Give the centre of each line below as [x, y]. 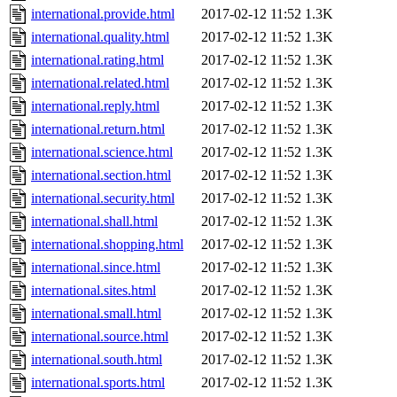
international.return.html [98, 129]
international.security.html [103, 198]
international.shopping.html [107, 245]
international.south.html [97, 360]
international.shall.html [94, 222]
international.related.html [100, 83]
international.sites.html [93, 291]
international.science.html [102, 152]
